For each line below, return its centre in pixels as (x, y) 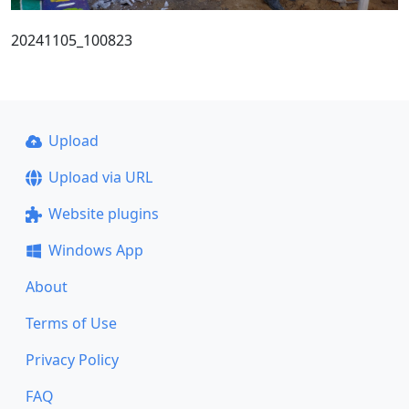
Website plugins (103, 214)
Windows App (95, 251)
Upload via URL (100, 178)
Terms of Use (71, 324)
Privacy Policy (72, 360)
